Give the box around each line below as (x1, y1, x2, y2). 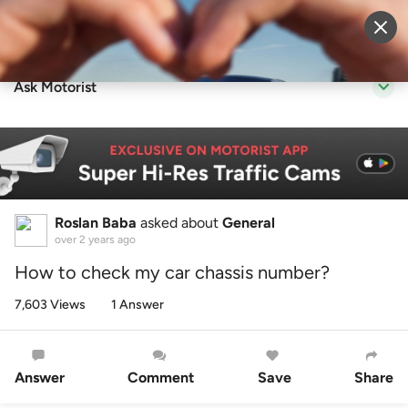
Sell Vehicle (187, 21, 264, 39)
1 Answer (111, 297, 164, 313)
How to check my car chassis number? (15, 261, 330, 284)
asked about (137, 214, 222, 232)
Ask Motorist (14, 78, 97, 96)
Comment (127, 369, 195, 387)
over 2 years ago (55, 233, 136, 247)
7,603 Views (15, 297, 86, 313)
